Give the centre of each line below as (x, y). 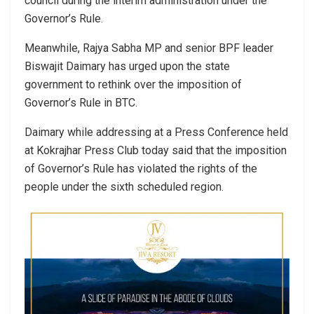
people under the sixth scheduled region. (124, 186)
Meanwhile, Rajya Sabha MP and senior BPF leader (149, 48)
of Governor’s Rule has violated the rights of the (141, 168)
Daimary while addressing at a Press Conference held (156, 132)
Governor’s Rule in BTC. (81, 102)
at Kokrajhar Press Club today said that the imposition (156, 150)
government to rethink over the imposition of (133, 84)
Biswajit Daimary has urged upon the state (127, 66)
